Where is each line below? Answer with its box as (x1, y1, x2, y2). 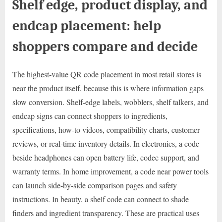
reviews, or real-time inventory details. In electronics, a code (12, 138, 199, 149)
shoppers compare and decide (12, 38, 198, 55)
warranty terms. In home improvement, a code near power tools (12, 166, 209, 176)
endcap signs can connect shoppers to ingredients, (12, 110, 167, 121)
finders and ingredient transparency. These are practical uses (12, 207, 199, 218)
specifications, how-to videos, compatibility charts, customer (12, 124, 200, 135)
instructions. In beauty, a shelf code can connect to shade (12, 193, 189, 204)
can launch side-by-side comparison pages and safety (12, 179, 177, 190)
